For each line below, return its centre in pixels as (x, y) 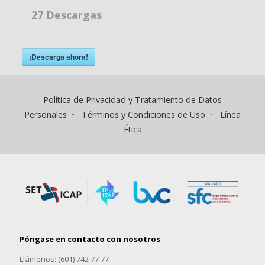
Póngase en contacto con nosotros (90, 239)
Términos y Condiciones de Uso (143, 114)
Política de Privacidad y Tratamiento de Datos (132, 100)
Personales (46, 114)
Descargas (72, 15)
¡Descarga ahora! (58, 57)
